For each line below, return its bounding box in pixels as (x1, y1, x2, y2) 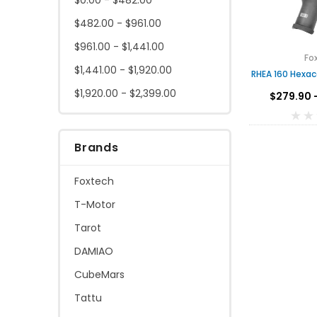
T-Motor (74, 197, 115, 212)
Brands (74, 139, 119, 156)
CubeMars (74, 267, 125, 282)
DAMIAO (74, 243, 113, 258)
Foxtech (74, 173, 114, 188)
